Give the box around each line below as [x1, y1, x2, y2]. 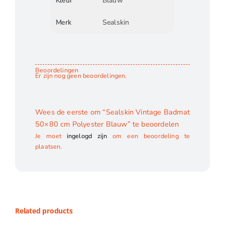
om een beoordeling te [107, 132, 190, 141]
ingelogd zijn [66, 132, 107, 141]
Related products [15, 206, 73, 216]
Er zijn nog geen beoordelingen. [35, 71, 127, 80]
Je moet [35, 132, 67, 141]
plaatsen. [35, 142, 62, 151]
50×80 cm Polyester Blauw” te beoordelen [35, 119, 179, 129]
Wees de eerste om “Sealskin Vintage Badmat [35, 106, 190, 117]
